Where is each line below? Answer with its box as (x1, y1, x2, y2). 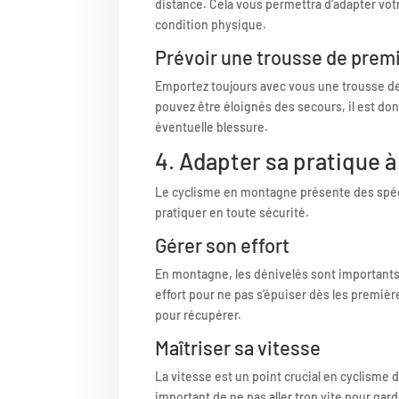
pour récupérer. (155, 306, 242, 322)
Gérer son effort (155, 232, 290, 256)
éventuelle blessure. (155, 118, 269, 134)
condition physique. (155, 16, 267, 32)
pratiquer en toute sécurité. (155, 204, 310, 220)
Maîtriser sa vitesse (155, 335, 322, 359)
